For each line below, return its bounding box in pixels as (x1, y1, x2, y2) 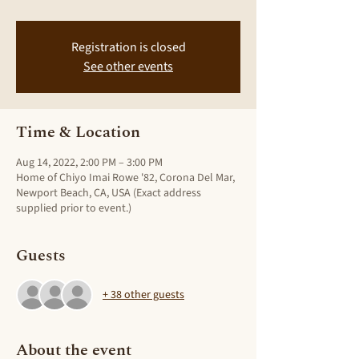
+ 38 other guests (103, 286, 184, 303)
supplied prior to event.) (16, 200, 131, 216)
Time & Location (16, 120, 140, 144)
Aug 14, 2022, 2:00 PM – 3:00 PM (16, 155, 163, 171)
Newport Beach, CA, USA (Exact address (16, 185, 201, 201)
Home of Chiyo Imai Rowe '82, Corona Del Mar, (16, 170, 235, 186)
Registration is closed (71, 38, 186, 56)
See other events (83, 58, 173, 75)
